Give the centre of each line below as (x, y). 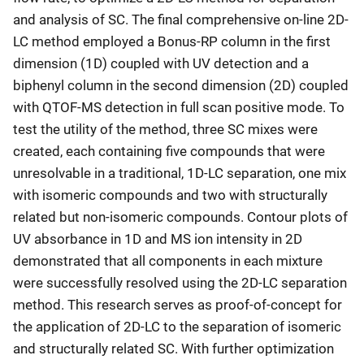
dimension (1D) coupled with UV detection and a (161, 63)
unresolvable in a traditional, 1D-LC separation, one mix (180, 173)
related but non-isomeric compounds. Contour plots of (180, 217)
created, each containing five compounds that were (169, 151)
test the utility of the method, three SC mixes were (165, 129)
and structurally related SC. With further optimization (173, 348)
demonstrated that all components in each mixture (168, 260)
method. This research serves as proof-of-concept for (178, 304)
